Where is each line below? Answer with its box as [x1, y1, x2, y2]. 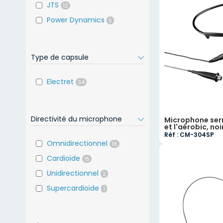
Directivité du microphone [31, 114, 122, 124]
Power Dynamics [47, 15, 105, 25]
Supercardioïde [47, 183, 99, 193]
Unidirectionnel [47, 168, 99, 178]
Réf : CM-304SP [164, 130, 214, 139]
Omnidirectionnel [47, 138, 108, 148]
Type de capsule [31, 52, 89, 62]
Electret [47, 77, 74, 87]
